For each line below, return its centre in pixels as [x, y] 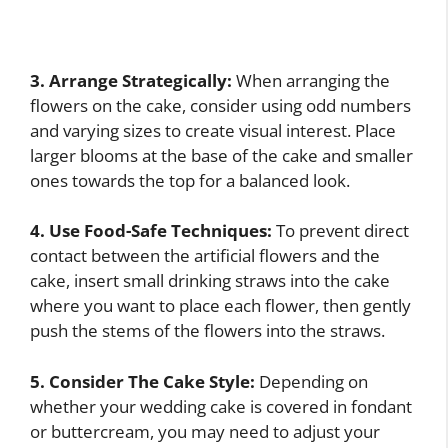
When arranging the [311, 80]
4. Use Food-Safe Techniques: [151, 230]
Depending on [311, 381]
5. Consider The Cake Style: [142, 381]
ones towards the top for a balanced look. [190, 180]
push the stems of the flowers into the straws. [207, 330]
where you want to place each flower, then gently [220, 305]
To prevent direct [340, 230]
